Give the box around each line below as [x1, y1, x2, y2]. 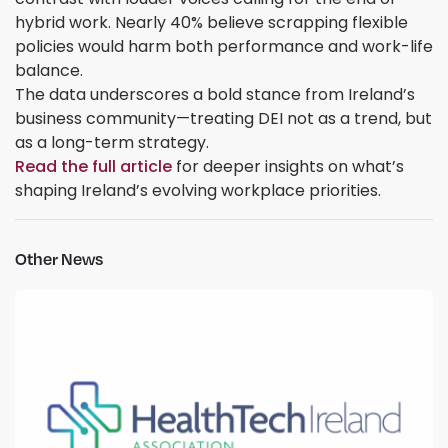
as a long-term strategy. [15, 131, 209, 155]
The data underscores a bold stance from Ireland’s [15, 83, 415, 107]
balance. [15, 59, 83, 83]
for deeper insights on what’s [172, 155, 404, 179]
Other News [15, 248, 103, 270]
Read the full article [15, 155, 172, 179]
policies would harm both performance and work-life [15, 35, 433, 59]
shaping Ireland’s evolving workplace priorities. [15, 179, 381, 203]
